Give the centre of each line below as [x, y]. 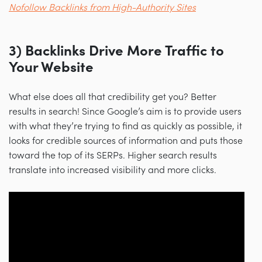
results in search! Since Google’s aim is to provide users [125, 112]
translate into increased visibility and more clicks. [113, 170]
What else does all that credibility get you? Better [113, 97]
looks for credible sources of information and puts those [126, 141]
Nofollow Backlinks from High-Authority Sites [102, 8]
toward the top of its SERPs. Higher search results [113, 156]
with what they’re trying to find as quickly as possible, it [125, 127]
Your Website [51, 68]
